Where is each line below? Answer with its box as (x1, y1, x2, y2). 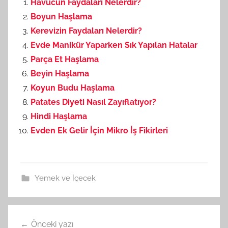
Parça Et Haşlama (31, 54, 99, 64)
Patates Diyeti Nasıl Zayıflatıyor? (31, 97, 156, 107)
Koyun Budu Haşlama (31, 83, 115, 93)
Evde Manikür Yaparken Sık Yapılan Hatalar (31, 40, 197, 50)
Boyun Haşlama (31, 12, 92, 21)
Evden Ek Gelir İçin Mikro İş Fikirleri (31, 126, 168, 135)
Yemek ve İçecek (34, 174, 96, 183)
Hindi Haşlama (31, 111, 87, 121)
